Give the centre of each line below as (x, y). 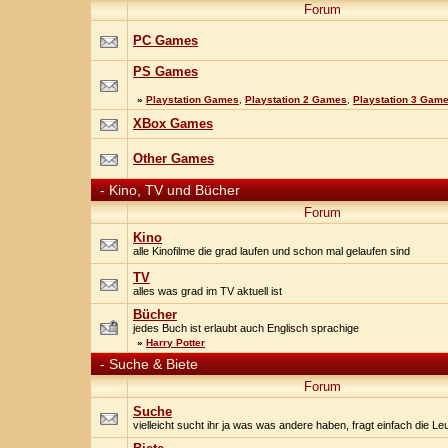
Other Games (173, 158)
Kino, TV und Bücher (174, 190)
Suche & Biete (153, 364)
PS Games (165, 71)
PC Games (165, 40)
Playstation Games (192, 99)
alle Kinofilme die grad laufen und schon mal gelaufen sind (271, 251)
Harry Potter (175, 342)
